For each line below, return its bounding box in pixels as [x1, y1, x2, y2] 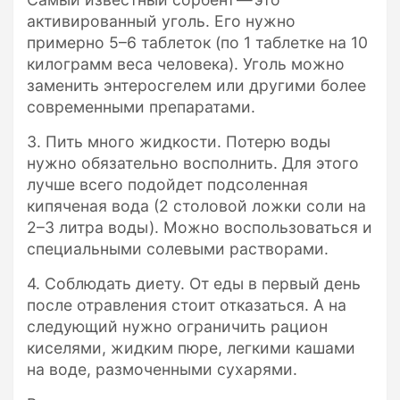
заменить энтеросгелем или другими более [27, 76, 366, 96]
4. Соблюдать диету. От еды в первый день [27, 274, 361, 294]
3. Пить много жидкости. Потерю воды [27, 132, 330, 152]
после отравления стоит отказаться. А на [27, 296, 346, 315]
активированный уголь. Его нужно [27, 12, 296, 31]
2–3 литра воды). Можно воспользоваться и [27, 218, 372, 237]
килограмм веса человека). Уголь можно [27, 54, 345, 74]
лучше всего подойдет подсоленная [27, 175, 308, 195]
